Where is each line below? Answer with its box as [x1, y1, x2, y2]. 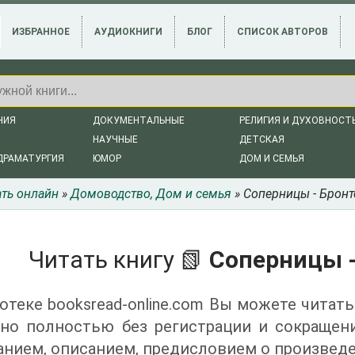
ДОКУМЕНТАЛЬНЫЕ [93, 115, 185, 126]
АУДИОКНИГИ [94, 26, 162, 37]
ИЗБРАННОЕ [12, 26, 70, 37]
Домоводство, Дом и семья [71, 186, 231, 201]
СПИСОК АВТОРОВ [237, 26, 328, 37]
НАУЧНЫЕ [93, 134, 138, 145]
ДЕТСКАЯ [239, 134, 284, 145]
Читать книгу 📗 [29, 246, 209, 273]
